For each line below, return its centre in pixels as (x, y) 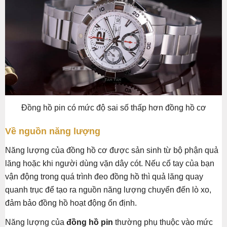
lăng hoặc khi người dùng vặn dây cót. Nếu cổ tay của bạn (110, 163)
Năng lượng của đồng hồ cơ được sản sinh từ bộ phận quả (112, 150)
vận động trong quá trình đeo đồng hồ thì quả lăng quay (104, 176)
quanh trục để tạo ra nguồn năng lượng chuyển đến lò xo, (108, 190)
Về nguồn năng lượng (53, 131)
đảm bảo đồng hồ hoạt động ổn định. (71, 203)
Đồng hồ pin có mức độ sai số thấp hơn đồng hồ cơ (113, 107)
